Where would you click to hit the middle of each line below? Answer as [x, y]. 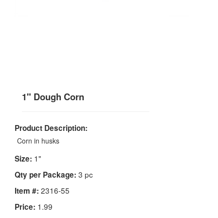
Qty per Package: [45, 174]
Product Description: [51, 128]
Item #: [27, 191]
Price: [25, 207]
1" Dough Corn [53, 96]
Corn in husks [38, 140]
